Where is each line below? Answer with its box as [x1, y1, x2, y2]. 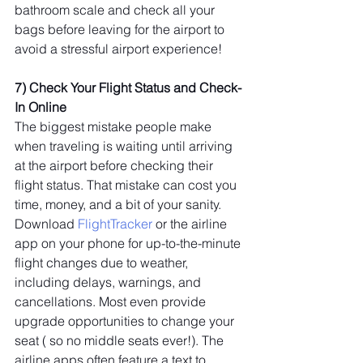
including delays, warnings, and [15, 274, 204, 290]
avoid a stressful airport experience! [15, 41, 222, 57]
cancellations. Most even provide [15, 293, 209, 310]
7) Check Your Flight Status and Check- [15, 79, 241, 96]
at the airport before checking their [15, 157, 216, 173]
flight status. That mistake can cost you [15, 177, 240, 193]
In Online [15, 99, 66, 115]
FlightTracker [78, 216, 152, 232]
